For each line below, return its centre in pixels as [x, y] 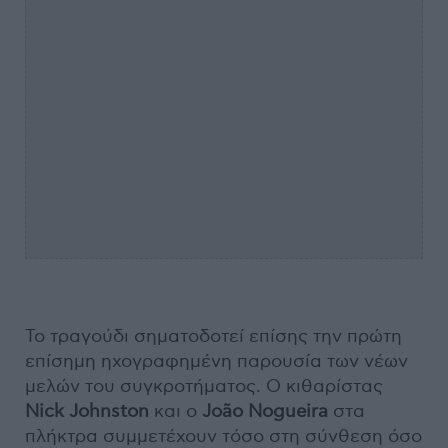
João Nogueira [265, 411]
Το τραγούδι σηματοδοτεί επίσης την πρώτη [213, 336]
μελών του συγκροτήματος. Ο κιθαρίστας [204, 386]
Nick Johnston [89, 411]
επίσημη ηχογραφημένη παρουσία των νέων [216, 361]
